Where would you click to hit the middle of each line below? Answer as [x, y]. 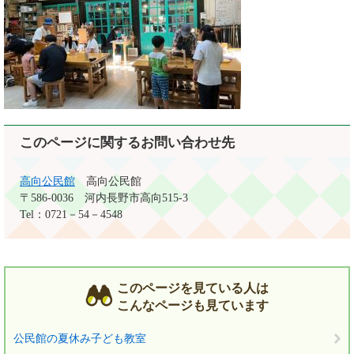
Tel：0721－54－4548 [71, 215]
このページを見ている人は [193, 288]
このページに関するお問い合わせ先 [127, 143]
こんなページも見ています [193, 305]
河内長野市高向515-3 [136, 198]
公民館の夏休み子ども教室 [80, 339]
